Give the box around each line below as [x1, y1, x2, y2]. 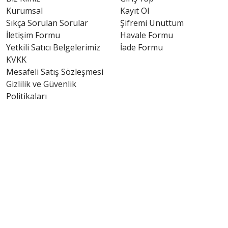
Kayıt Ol [120, 5, 149, 16]
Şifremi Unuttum [120, 17, 184, 28]
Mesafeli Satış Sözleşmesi [6, 66, 103, 77]
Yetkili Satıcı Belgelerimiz [6, 42, 100, 53]
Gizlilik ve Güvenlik [6, 78, 76, 90]
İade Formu [120, 42, 163, 53]
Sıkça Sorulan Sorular [6, 17, 88, 28]
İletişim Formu [6, 30, 60, 41]
